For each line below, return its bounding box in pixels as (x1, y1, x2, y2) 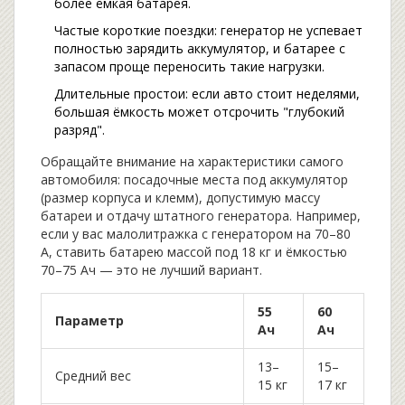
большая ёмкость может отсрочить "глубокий (54, 102, 344, 120)
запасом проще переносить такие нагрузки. (54, 57, 325, 75)
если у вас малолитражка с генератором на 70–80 (41, 224, 351, 242)
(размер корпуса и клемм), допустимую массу (41, 188, 320, 206)
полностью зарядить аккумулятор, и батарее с (54, 39, 345, 57)
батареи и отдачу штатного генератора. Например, (41, 206, 361, 224)
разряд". (54, 120, 105, 138)
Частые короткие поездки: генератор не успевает (54, 21, 363, 39)
